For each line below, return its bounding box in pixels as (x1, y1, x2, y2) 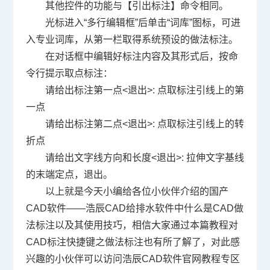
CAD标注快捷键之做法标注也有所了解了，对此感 (25, 236, 240, 247)
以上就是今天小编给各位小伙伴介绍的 (45, 186, 209, 196)
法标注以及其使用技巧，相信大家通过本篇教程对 (25, 219, 238, 230)
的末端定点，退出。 (25, 169, 113, 180)
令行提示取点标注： (25, 67, 113, 78)
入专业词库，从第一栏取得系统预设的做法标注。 (25, 34, 238, 45)
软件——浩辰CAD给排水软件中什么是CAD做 (46, 202, 243, 213)
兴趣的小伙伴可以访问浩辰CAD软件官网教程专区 (25, 253, 240, 264)
